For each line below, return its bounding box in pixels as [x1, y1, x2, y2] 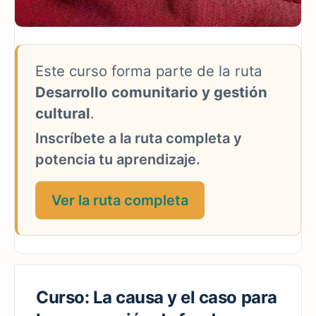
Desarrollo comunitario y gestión [35, 83, 267, 101]
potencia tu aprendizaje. [35, 150, 200, 168]
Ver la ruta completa [51, 191, 188, 209]
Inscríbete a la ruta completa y [35, 129, 242, 147]
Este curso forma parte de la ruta [35, 61, 262, 80]
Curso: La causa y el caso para [36, 286, 277, 308]
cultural [35, 104, 90, 122]
